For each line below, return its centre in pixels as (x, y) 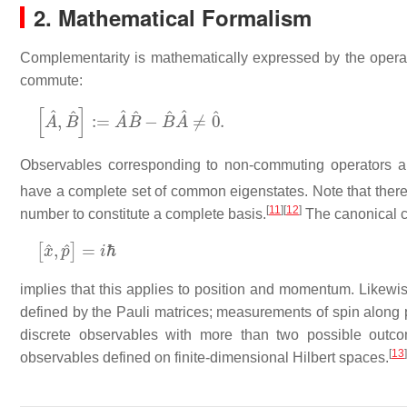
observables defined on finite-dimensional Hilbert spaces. (204, 357)
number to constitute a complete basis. (143, 214)
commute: (51, 80)
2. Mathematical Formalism (173, 17)
